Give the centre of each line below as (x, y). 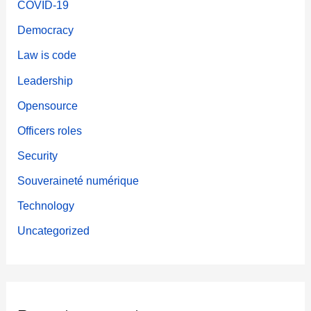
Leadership (45, 80)
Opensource (48, 105)
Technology (46, 206)
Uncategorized (54, 231)
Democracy (46, 30)
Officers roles (50, 130)
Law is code (47, 55)
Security (38, 155)
